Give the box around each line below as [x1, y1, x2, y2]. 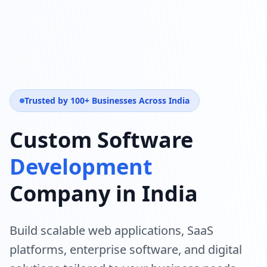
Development [10, 151, 153, 181]
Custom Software [10, 125, 193, 154]
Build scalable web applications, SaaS [10, 222, 213, 238]
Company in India [10, 178, 198, 208]
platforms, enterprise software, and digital [10, 241, 242, 257]
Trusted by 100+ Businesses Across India [24, 94, 190, 106]
